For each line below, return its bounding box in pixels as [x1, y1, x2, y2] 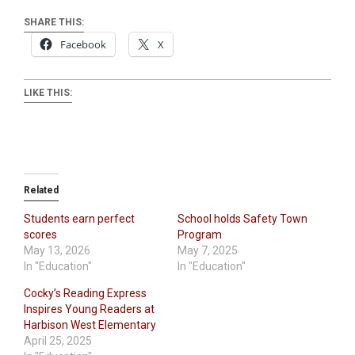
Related [24, 185, 59, 197]
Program [177, 228, 222, 242]
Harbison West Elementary [24, 319, 156, 332]
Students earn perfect [24, 212, 135, 226]
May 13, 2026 [24, 244, 90, 258]
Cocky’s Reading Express [24, 287, 147, 300]
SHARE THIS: [24, 17, 84, 29]
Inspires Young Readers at [24, 303, 155, 316]
